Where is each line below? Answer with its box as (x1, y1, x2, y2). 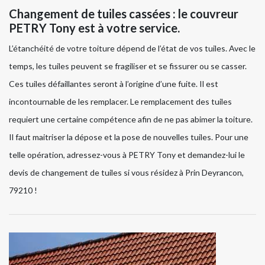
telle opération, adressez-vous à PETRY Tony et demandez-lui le (9, 150, 245, 160)
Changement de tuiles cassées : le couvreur (9, 7, 238, 21)
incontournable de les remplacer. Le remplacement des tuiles (9, 96, 232, 107)
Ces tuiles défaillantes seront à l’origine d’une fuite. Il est (9, 79, 218, 89)
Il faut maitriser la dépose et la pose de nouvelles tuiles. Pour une (9, 132, 248, 143)
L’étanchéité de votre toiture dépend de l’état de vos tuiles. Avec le (9, 43, 256, 54)
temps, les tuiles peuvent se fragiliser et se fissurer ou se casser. (9, 61, 247, 72)
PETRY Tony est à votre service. (9, 21, 180, 35)
